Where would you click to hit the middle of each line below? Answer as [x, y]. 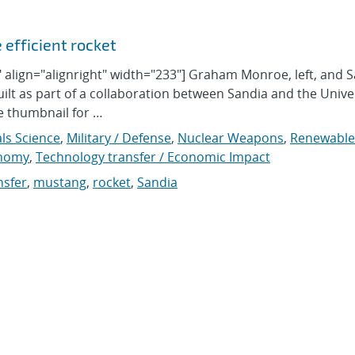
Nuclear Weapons [231, 138]
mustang [60, 182]
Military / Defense [119, 138]
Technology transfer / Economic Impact [153, 157]
